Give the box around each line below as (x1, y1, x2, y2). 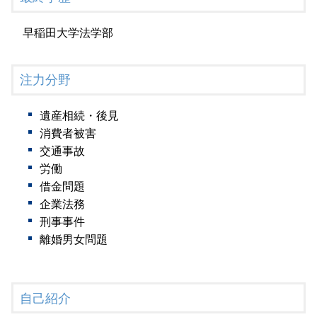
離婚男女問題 (40, 234, 108, 246)
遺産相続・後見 (40, 110, 119, 122)
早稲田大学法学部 (23, 26, 113, 39)
